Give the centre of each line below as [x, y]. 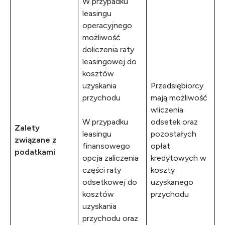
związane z [36, 140]
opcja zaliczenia [110, 158]
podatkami [35, 152]
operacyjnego [107, 25]
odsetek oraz [174, 122]
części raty [102, 170]
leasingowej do [109, 62]
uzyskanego [172, 182]
